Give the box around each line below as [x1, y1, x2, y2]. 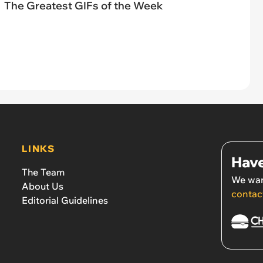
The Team [22, 166, 65, 178]
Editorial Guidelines [22, 194, 109, 206]
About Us [22, 180, 64, 192]
